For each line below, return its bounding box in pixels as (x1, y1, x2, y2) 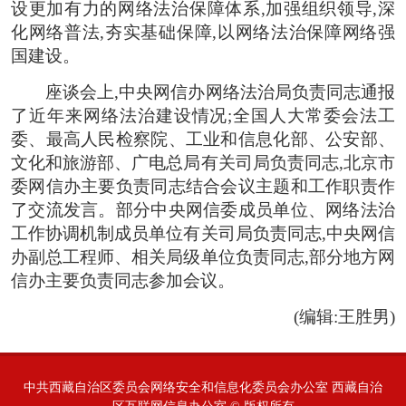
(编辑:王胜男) (294, 306, 395, 326)
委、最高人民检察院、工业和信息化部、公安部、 (11, 129, 395, 149)
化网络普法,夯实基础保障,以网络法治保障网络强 (11, 22, 395, 42)
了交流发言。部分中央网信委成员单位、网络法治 (11, 199, 395, 219)
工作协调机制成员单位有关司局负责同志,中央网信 (11, 223, 395, 243)
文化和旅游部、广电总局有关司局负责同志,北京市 (11, 152, 395, 172)
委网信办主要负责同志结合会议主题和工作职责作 (11, 176, 395, 196)
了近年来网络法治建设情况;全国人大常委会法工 (11, 105, 395, 125)
